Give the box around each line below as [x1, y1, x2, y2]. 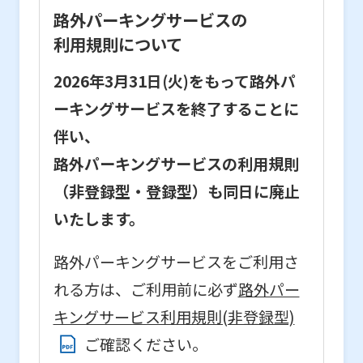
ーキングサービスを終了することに [53, 96, 299, 120]
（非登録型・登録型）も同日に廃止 [53, 179, 300, 203]
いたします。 [53, 207, 144, 230]
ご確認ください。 [83, 332, 207, 356]
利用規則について [53, 31, 182, 56]
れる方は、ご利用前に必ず [53, 277, 238, 301]
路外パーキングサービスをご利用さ [53, 250, 299, 273]
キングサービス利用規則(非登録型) [53, 305, 295, 328]
